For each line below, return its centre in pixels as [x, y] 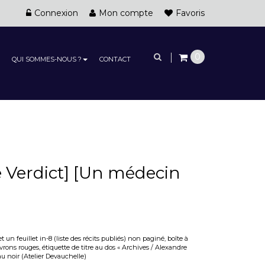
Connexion [56, 13]
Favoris [190, 13]
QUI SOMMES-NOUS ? [46, 59]
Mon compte [126, 13]
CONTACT [115, 59]
